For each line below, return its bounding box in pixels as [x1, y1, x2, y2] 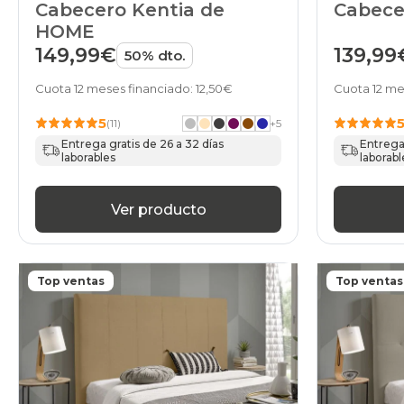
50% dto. [124, 47, 185, 65]
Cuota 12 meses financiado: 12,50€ [35, 81, 233, 96]
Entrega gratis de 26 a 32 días [61, 137, 225, 151]
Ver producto [110, 200, 207, 218]
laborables [61, 151, 116, 165]
